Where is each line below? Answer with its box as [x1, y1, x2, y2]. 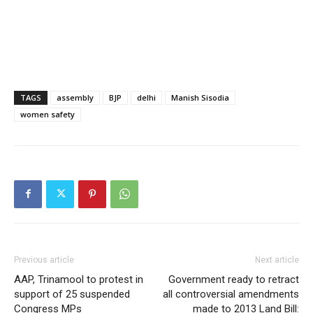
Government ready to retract [168, 272, 299, 286]
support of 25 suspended [14, 287, 130, 300]
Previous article [14, 254, 74, 265]
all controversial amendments [163, 287, 299, 300]
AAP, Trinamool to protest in [14, 272, 143, 286]
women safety [20, 108, 75, 119]
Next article [255, 254, 299, 265]
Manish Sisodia [171, 92, 229, 103]
